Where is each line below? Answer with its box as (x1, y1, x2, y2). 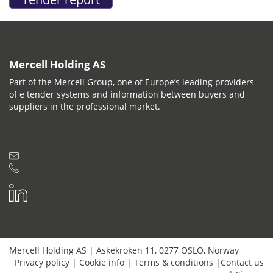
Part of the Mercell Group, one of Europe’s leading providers (9, 76, 254, 88)
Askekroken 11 (96, 244, 155, 256)
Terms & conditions (134, 256, 213, 268)
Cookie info (79, 256, 124, 268)
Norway (208, 244, 239, 256)
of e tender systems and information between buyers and (9, 88, 245, 100)
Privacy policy (15, 256, 69, 268)
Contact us (221, 256, 264, 268)
